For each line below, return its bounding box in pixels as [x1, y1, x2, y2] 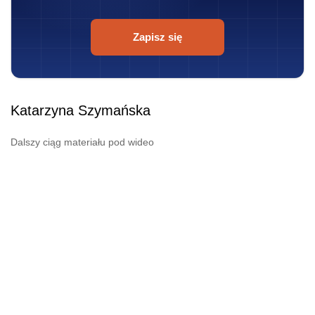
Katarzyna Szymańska [11, 103, 150, 119]
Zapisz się [133, 31, 182, 44]
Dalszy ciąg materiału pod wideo [11, 136, 154, 148]
